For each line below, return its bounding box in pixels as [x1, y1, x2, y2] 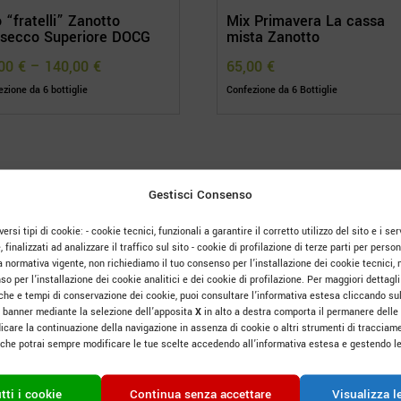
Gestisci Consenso [148, 185, 252, 202]
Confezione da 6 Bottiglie [226, 83, 338, 98]
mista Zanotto [226, 27, 320, 48]
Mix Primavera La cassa [226, 11, 386, 32]
